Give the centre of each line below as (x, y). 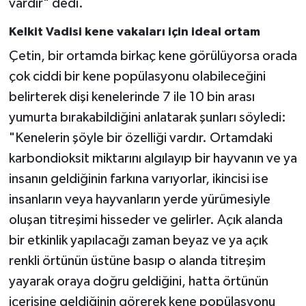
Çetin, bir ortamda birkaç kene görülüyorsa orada (153, 56)
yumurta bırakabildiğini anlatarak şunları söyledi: (147, 117)
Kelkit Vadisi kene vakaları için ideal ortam (134, 32)
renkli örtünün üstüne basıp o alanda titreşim (137, 261)
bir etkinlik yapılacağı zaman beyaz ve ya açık (138, 240)
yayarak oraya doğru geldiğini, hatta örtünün (138, 281)
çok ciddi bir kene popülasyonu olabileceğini (137, 76)
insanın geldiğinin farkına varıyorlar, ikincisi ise (138, 179)
